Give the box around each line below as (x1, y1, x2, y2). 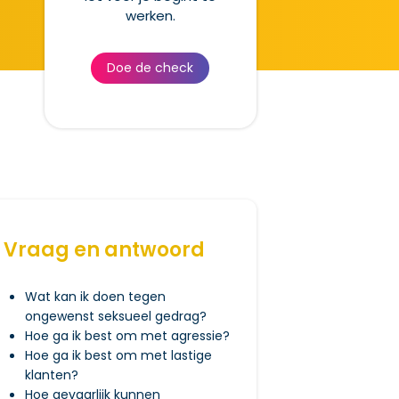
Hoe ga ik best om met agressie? (24, 327, 230, 345)
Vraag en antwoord (3, 236, 205, 264)
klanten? (24, 366, 78, 384)
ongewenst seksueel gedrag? (24, 307, 207, 325)
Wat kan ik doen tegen (24, 288, 166, 305)
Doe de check (107, 59, 194, 77)
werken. (125, 6, 175, 25)
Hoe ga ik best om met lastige (24, 346, 212, 364)
